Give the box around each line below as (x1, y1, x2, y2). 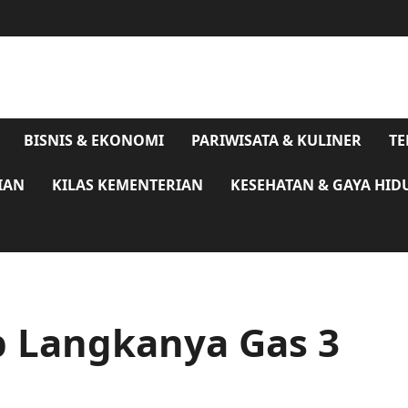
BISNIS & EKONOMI (24, 130, 164, 150)
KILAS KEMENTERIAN (52, 175, 203, 195)
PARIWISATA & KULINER (191, 130, 362, 150)
